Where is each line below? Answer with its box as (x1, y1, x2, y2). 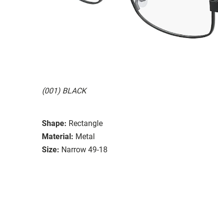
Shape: (42, 118, 67, 128)
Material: (42, 131, 73, 141)
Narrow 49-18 (61, 145, 108, 154)
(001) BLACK (42, 86, 86, 95)
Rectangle (69, 118, 103, 128)
